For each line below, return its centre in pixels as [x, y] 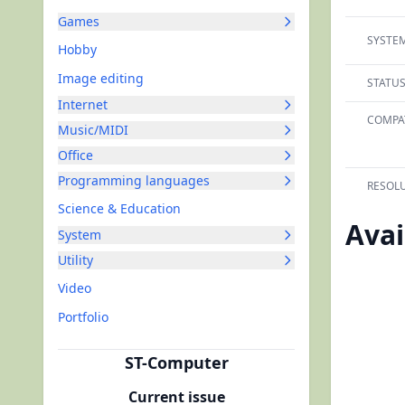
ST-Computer [176, 363]
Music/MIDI [93, 130]
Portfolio [83, 317]
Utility [75, 260]
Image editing [101, 78]
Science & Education [119, 208]
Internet [83, 104]
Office [75, 155]
